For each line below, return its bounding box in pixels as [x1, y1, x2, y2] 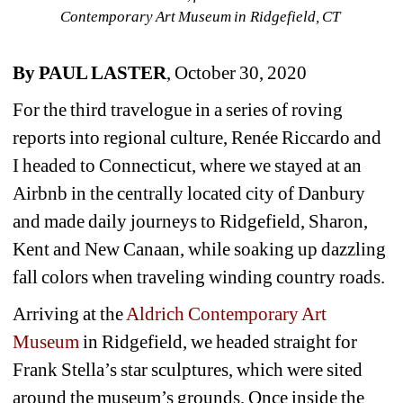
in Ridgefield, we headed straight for [83, 330, 358, 353]
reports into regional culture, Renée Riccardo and [13, 126, 382, 148]
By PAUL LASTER [13, 61, 167, 84]
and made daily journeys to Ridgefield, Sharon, [13, 210, 369, 232]
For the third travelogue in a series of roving [13, 98, 344, 121]
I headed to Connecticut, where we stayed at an [13, 154, 363, 176]
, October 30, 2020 [166, 61, 308, 84]
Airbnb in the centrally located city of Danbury [13, 182, 366, 204]
